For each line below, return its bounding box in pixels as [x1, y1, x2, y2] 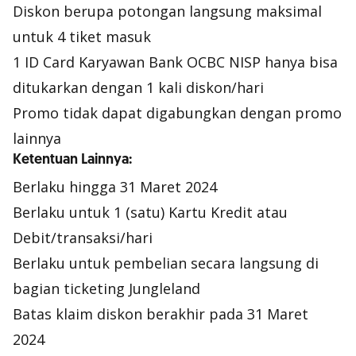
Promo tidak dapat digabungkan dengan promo [13, 103, 342, 122]
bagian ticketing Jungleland [13, 279, 200, 298]
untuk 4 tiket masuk [13, 27, 151, 46]
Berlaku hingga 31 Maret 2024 [13, 177, 217, 196]
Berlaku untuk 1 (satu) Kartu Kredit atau [13, 203, 288, 222]
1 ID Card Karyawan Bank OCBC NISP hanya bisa [13, 52, 338, 72]
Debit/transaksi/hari [13, 228, 153, 247]
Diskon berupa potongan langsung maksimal [13, 2, 322, 21]
